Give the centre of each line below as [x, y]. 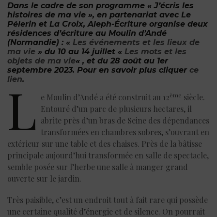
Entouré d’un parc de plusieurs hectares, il [116, 108]
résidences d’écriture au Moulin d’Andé [87, 33]
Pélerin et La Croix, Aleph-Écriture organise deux [108, 24]
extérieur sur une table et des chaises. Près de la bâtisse [105, 143]
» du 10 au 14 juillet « [80, 51]
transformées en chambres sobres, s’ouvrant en [125, 132]
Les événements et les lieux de [136, 42]
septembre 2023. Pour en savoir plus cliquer [98, 70]
